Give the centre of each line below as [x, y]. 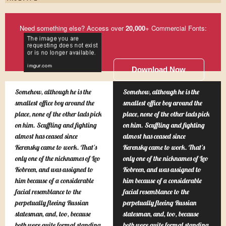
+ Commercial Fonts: [176, 28]
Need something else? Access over [72, 28]
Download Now [159, 69]
